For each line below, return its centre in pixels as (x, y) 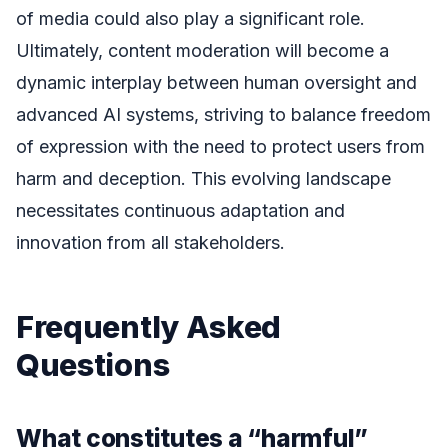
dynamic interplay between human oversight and (216, 83)
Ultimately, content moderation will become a (202, 51)
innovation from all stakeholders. (150, 243)
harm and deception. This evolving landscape (203, 179)
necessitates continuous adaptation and (180, 211)
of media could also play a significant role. (190, 19)
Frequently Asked (149, 327)
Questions (93, 365)
